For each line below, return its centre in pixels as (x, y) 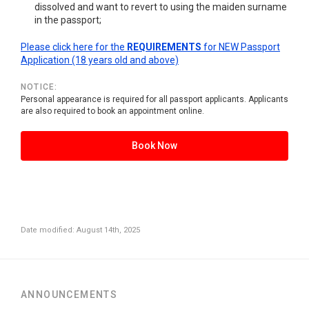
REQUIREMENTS (164, 47)
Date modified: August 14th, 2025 (80, 230)
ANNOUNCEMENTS (69, 295)
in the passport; (68, 20)
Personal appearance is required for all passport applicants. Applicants (154, 99)
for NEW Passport (241, 47)
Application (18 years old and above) (100, 60)
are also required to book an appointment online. (112, 111)
